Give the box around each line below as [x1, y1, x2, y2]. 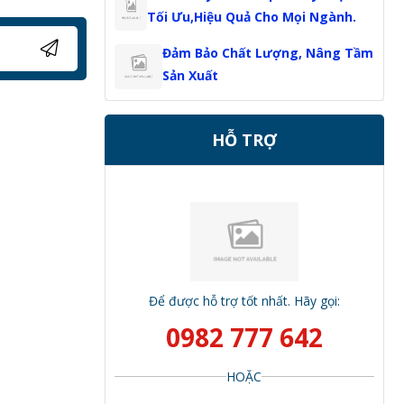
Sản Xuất [161, 67, 218, 84]
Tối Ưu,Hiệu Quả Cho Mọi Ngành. [147, 8, 357, 25]
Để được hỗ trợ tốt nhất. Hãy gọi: [148, 292, 340, 310]
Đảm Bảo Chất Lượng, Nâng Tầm [161, 44, 373, 61]
